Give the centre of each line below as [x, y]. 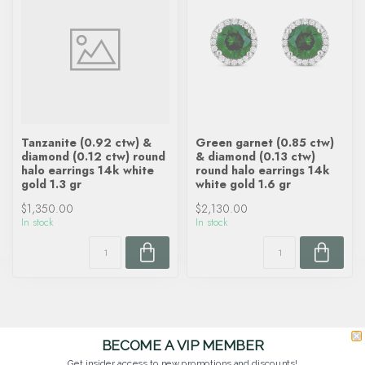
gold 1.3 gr [51, 184]
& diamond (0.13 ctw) [255, 156]
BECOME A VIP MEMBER [182, 345]
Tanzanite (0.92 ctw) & [86, 143]
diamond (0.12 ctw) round [93, 156]
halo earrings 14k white [88, 170]
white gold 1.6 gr [243, 184]
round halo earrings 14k [263, 170]
